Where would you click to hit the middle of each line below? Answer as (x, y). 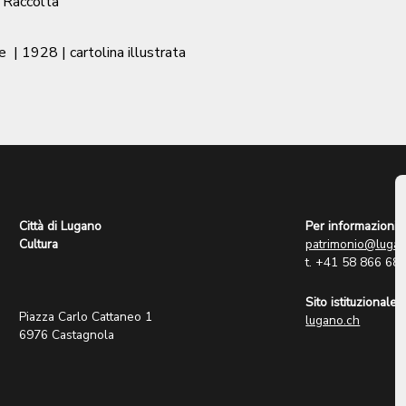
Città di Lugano (61, 226)
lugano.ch (333, 320)
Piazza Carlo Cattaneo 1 (86, 317)
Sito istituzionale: (353, 302)
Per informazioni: (353, 226)
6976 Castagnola (67, 335)
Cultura (39, 244)
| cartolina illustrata (124, 53)
